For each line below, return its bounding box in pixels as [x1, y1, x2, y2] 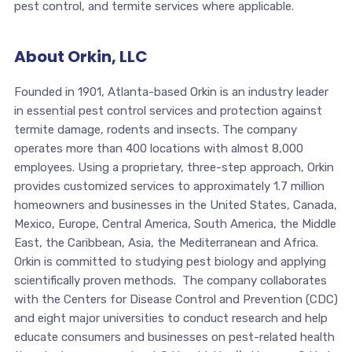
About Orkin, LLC [13, 45, 148, 68]
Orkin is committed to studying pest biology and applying [13, 254, 326, 269]
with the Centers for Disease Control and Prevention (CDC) [13, 291, 338, 306]
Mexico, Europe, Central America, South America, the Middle [13, 216, 336, 231]
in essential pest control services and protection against [13, 103, 322, 118]
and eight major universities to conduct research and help [13, 310, 328, 325]
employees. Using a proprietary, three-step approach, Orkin [13, 159, 334, 174]
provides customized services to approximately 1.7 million [13, 178, 324, 193]
